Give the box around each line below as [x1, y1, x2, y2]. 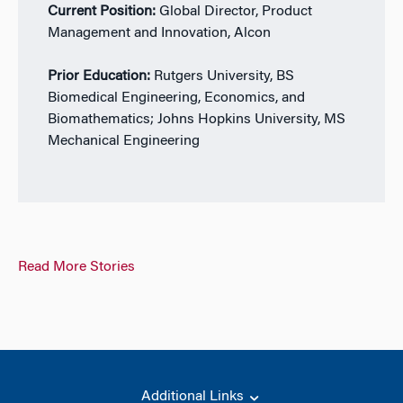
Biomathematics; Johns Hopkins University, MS [47, 112, 345, 127]
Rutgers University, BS [153, 68, 294, 84]
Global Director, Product [158, 4, 312, 19]
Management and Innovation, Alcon [47, 25, 271, 40]
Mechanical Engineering [47, 133, 200, 148]
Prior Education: [47, 68, 154, 84]
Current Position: [47, 4, 159, 19]
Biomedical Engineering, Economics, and [47, 90, 305, 105]
